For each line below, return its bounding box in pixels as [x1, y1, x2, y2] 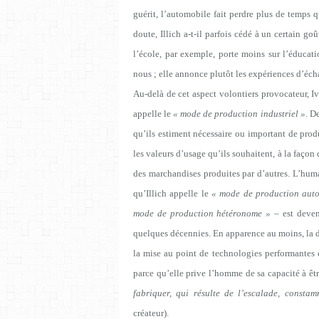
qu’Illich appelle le [133, 187, 211, 199]
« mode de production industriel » [173, 108, 305, 119]
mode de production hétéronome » [133, 207, 271, 219]
